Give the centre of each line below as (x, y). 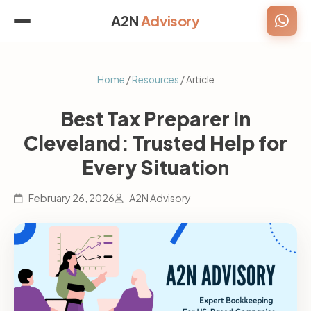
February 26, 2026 (71, 197)
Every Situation (155, 167)
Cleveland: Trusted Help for (155, 142)
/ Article (196, 79)
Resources (155, 79)
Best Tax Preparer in (155, 118)
